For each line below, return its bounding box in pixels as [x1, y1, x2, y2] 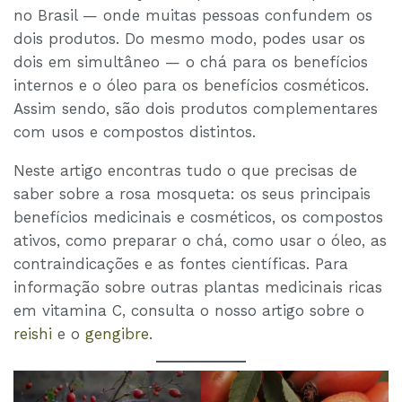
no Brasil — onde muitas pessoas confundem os [13, 6, 372, 25]
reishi [13, 325, 52, 344]
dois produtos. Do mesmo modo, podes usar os [13, 30, 365, 48]
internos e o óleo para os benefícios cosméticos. [13, 76, 369, 95]
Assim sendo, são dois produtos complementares [13, 100, 378, 118]
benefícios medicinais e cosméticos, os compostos [13, 208, 383, 227]
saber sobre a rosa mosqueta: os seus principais [13, 185, 371, 204]
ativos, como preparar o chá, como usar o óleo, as [13, 232, 387, 250]
